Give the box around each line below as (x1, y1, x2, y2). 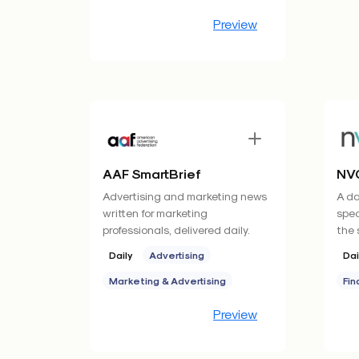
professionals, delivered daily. (103, 223, 250, 236)
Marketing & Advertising (109, 275, 226, 286)
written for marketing (103, 206, 208, 220)
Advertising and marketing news (103, 189, 267, 203)
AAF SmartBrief (103, 166, 201, 181)
